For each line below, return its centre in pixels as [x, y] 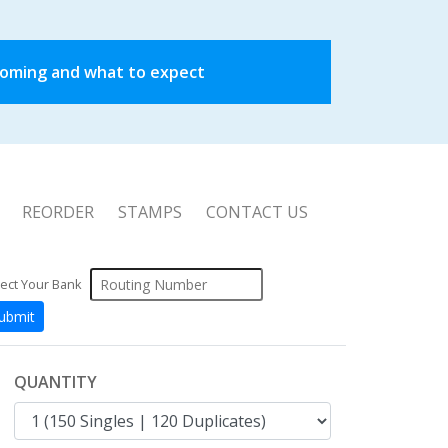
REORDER [58, 212]
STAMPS [150, 212]
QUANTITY [55, 382]
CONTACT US [257, 212]
